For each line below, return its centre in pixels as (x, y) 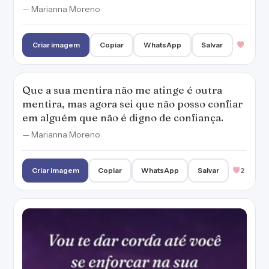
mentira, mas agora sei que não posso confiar (132, 104)
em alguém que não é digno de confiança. (123, 117)
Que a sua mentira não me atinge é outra (122, 90)
